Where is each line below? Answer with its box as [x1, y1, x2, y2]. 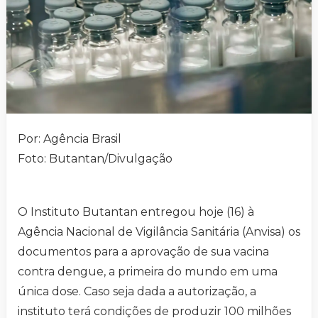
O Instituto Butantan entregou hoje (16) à [18, 205, 254, 219]
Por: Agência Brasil [18, 132, 121, 146]
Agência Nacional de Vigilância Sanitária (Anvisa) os [18, 225, 300, 239]
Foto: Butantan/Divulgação [18, 152, 172, 166]
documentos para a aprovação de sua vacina [18, 245, 269, 259]
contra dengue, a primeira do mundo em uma [18, 265, 278, 279]
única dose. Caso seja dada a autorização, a [18, 285, 256, 299]
